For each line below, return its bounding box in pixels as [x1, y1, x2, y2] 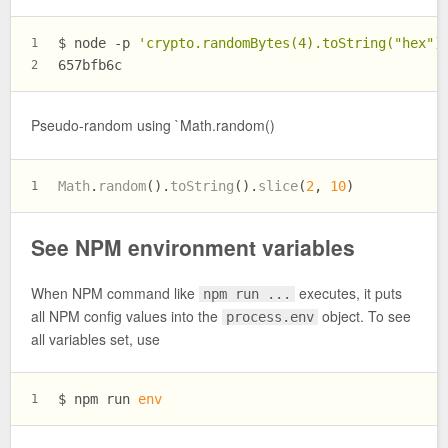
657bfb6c [58, 57, 122, 73]
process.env [226, 308, 315, 325]
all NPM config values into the [31, 305, 222, 326]
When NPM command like [31, 282, 199, 303]
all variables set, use [31, 328, 160, 349]
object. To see [318, 305, 412, 326]
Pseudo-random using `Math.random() [31, 115, 275, 136]
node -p [74, 35, 138, 51]
